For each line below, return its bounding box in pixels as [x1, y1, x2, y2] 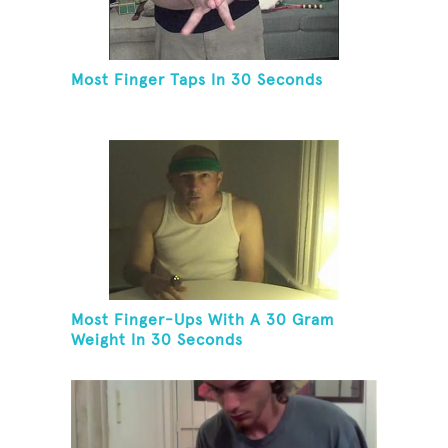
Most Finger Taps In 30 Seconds [71, 72, 324, 89]
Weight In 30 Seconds [71, 332, 244, 349]
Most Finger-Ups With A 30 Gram [71, 312, 335, 329]
